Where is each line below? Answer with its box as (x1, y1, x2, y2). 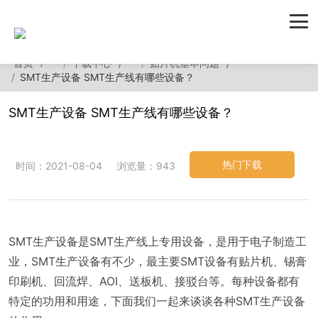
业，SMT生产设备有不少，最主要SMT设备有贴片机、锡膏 (9, 254, 307, 268)
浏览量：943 (116, 160, 175, 172)
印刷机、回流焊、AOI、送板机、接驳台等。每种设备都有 (9, 274, 300, 288)
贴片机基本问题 (149, 57, 219, 69)
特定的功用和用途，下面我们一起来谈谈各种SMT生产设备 (9, 294, 305, 308)
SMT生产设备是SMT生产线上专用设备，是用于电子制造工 (9, 234, 307, 248)
